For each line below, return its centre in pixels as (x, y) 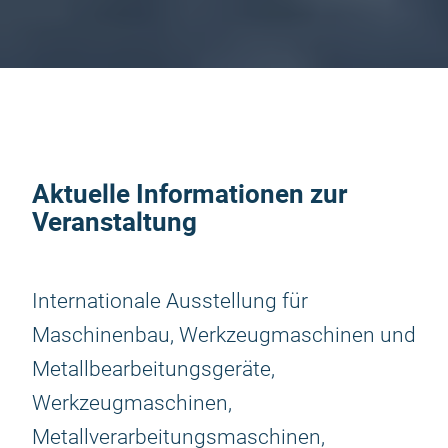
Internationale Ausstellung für (170, 301)
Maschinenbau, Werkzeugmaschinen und (224, 335)
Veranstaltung (114, 221)
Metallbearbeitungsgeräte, (153, 369)
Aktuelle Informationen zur (189, 193)
